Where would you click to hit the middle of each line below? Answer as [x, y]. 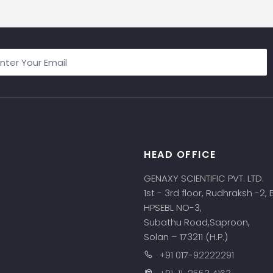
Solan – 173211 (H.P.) [186, 237]
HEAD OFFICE [180, 154]
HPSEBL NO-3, [174, 207]
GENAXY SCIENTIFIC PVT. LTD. [204, 178]
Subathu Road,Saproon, [198, 222]
